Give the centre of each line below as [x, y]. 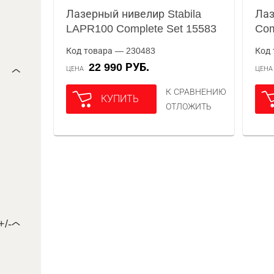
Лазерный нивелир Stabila [134, 14]
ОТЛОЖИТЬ [189, 106]
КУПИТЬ [120, 99]
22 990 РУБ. [122, 67]
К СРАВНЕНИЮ [196, 92]
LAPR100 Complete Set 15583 [142, 29]
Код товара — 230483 [111, 51]
